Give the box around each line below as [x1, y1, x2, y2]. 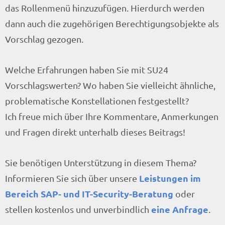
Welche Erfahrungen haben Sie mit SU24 [5, 64, 168, 75]
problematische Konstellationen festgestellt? [5, 95, 189, 106]
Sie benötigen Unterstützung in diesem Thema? [5, 157, 196, 168]
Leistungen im [139, 172, 201, 184]
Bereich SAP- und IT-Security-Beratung [5, 187, 173, 199]
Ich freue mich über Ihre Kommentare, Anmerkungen [5, 110, 218, 122]
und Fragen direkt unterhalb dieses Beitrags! [5, 126, 185, 137]
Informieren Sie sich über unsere [5, 172, 139, 183]
